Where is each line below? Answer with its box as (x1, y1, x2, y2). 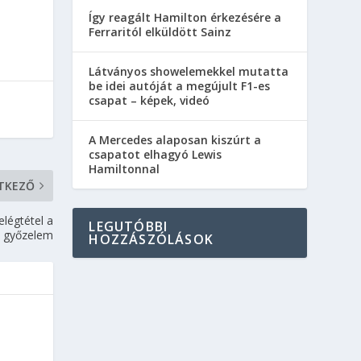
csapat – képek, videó (89, 93, 210, 109)
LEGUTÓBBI (89, 218, 168, 236)
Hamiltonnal (89, 161, 160, 177)
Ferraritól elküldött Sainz (89, 24, 232, 40)
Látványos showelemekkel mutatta (89, 64, 289, 80)
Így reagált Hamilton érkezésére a (89, 10, 282, 26)
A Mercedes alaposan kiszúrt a (89, 132, 262, 148)
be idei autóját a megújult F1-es (89, 78, 271, 94)
